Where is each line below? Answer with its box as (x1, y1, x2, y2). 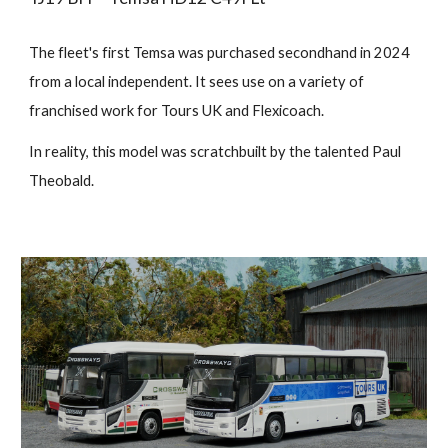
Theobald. (29, 172, 95, 190)
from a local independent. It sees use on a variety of (29, 73, 365, 91)
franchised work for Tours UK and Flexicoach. (29, 102, 325, 120)
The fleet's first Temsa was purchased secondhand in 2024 (29, 44, 411, 62)
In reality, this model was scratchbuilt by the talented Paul (29, 143, 402, 161)
